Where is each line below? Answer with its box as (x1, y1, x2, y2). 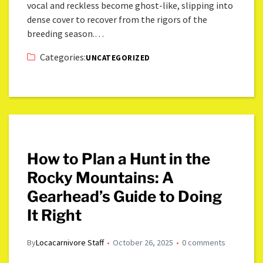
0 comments (182, 237, 226, 248)
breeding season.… (27, 27, 104, 39)
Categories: (40, 50, 86, 63)
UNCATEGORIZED (86, 52, 150, 63)
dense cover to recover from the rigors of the (27, 13, 208, 25)
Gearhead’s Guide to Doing (27, 187, 222, 205)
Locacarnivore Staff (36, 237, 104, 248)
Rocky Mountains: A (27, 168, 174, 187)
